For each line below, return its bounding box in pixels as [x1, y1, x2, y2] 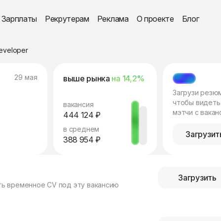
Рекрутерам [45, 14, 89, 24]
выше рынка [63, 74, 112, 83]
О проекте [136, 14, 174, 24]
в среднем [63, 125, 100, 133]
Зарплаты [1, 14, 37, 24]
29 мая [14, 73, 37, 81]
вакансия [63, 100, 94, 109]
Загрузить [178, 172, 217, 183]
